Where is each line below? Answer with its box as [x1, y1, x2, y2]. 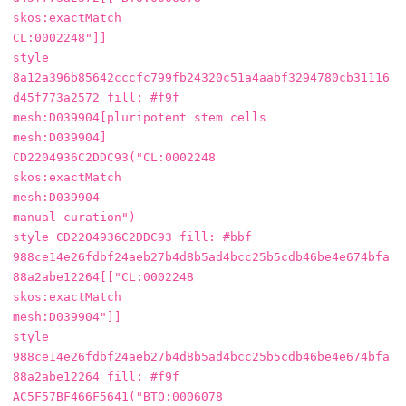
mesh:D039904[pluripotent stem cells [13, 111, 266, 125]
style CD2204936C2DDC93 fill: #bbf [13, 230, 252, 245]
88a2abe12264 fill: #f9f [13, 370, 179, 384]
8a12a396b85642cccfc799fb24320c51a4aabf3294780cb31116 [13, 71, 390, 85]
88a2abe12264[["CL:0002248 [13, 270, 194, 285]
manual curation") [13, 210, 136, 225]
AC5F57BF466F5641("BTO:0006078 [13, 390, 223, 404]
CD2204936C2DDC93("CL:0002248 [13, 150, 216, 165]
